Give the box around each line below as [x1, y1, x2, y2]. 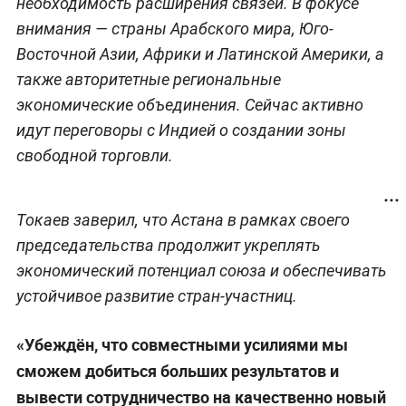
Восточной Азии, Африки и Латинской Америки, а [15, 43, 384, 63]
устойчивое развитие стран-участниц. [15, 285, 297, 305]
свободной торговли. [15, 145, 173, 165]
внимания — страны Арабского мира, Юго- [15, 18, 333, 38]
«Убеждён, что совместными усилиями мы [15, 333, 348, 355]
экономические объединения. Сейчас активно [15, 94, 363, 114]
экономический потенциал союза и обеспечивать [15, 260, 387, 280]
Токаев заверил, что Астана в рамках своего [15, 209, 350, 229]
